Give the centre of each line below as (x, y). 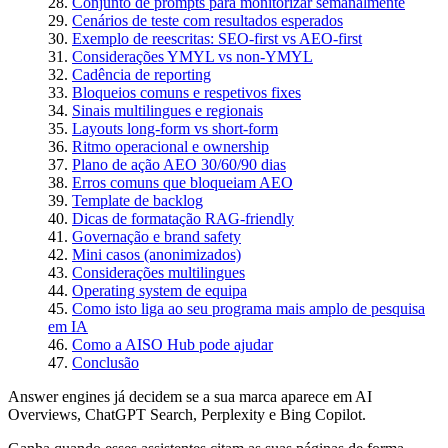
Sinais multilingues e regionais (167, 110)
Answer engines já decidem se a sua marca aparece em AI (190, 396)
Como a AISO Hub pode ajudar (172, 344)
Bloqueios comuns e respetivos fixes (186, 92)
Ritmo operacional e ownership (170, 146)
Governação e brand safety (156, 236)
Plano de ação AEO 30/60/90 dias (179, 164)
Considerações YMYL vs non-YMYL (192, 56)
